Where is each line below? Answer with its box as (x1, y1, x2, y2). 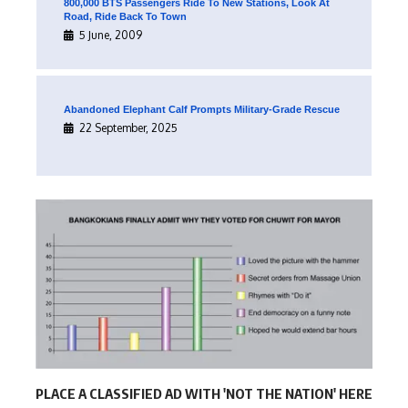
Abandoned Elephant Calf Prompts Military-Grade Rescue (64, 103, 340, 115)
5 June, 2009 (79, 27, 142, 42)
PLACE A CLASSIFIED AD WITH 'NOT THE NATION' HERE (36, 384, 372, 402)
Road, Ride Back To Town (64, 10, 187, 22)
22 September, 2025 (79, 120, 178, 135)
